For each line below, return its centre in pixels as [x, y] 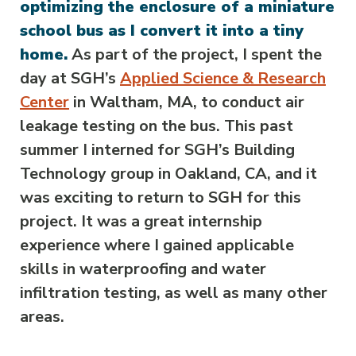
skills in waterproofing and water [143, 269]
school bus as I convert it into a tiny [162, 31]
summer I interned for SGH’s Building [157, 150]
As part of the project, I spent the [195, 54]
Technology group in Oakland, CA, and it [168, 174]
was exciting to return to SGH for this [161, 197]
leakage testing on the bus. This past [157, 126]
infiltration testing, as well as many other [174, 293]
